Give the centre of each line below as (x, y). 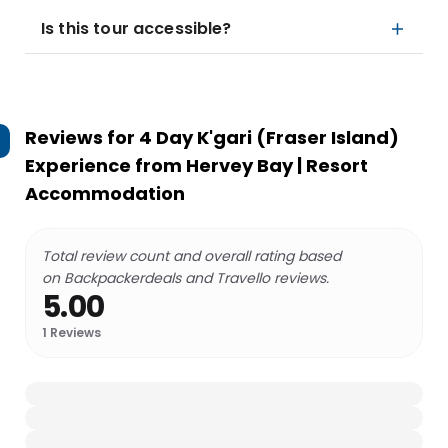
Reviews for (82, 137)
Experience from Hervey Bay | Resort (196, 165)
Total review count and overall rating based (191, 256)
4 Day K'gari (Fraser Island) (269, 137)
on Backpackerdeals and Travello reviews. (185, 278)
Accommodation (105, 193)
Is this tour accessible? (136, 28)
